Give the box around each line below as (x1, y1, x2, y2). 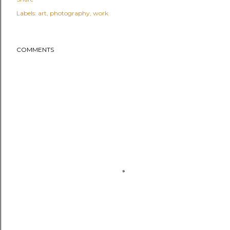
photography (50, 9, 90, 17)
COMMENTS (16, 45, 54, 53)
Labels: (16, 9, 36, 17)
